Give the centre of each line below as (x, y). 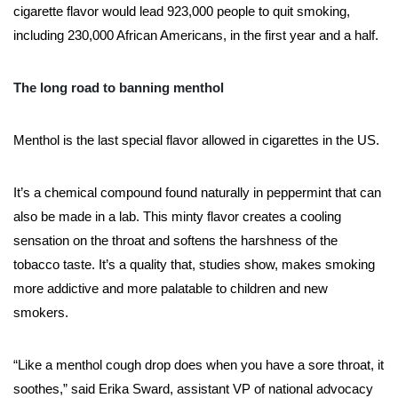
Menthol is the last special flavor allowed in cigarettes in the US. (196, 140)
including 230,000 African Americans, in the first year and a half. (196, 36)
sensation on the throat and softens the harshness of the (175, 241)
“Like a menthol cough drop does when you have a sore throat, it (199, 365)
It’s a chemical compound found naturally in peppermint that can (197, 193)
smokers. (41, 313)
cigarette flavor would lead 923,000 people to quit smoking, (182, 12)
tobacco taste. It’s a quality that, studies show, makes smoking (194, 265)
